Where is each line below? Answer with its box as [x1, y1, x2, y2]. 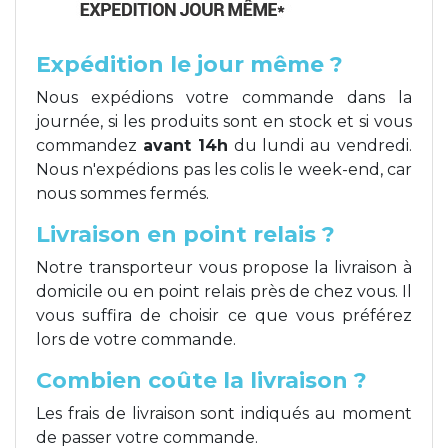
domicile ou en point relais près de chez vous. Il [36, 281, 412, 301]
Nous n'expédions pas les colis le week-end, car [36, 159, 412, 179]
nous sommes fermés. [36, 183, 209, 203]
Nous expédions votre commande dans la [36, 87, 412, 107]
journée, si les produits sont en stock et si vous [36, 111, 412, 131]
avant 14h [142, 135, 228, 155]
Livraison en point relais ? [36, 220, 335, 248]
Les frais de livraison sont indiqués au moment [36, 403, 412, 423]
